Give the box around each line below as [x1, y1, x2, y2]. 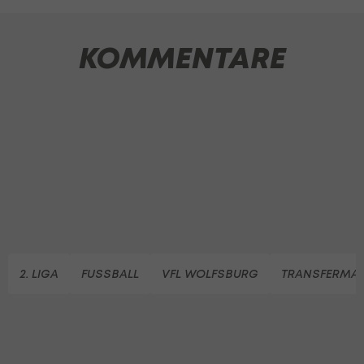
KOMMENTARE [78, 39, 286, 77]
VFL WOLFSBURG [162, 266, 258, 280]
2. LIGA [19, 266, 58, 280]
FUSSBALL [81, 266, 139, 280]
